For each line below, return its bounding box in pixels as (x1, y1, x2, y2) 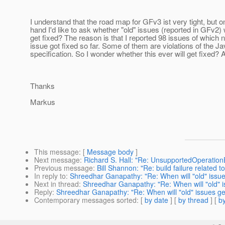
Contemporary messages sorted (34, 195, 137, 205)
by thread (178, 195, 208, 205)
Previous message (34, 163, 93, 173)
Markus (30, 96, 55, 107)
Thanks (30, 80, 55, 91)
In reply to (34, 171, 66, 181)
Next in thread (34, 179, 79, 189)
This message (34, 147, 79, 157)
